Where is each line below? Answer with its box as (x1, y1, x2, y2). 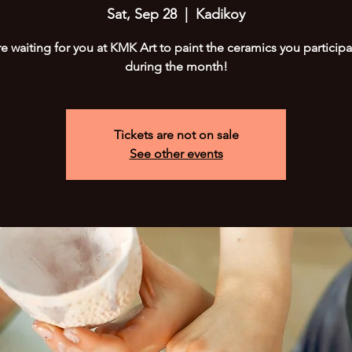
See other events (129, 146, 223, 161)
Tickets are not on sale (113, 127, 239, 142)
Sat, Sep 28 (107, 5, 177, 23)
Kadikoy (196, 5, 245, 23)
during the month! (124, 59, 228, 74)
